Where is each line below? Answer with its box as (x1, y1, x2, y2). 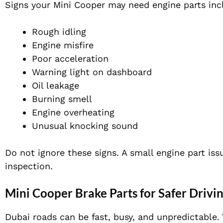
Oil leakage (32, 80, 79, 91)
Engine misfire (32, 40, 94, 51)
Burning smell (32, 94, 92, 105)
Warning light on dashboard (32, 67, 152, 78)
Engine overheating (32, 107, 114, 118)
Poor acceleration (32, 53, 109, 64)
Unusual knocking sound (32, 120, 138, 131)
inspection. (5, 161, 53, 172)
